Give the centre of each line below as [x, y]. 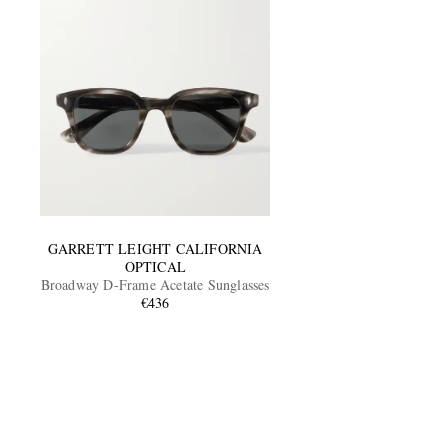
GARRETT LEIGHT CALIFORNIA [155, 248]
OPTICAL [155, 266]
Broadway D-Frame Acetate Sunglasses [155, 284]
